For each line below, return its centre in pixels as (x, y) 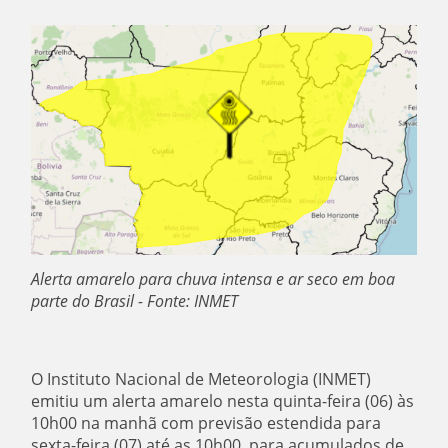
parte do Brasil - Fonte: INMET (137, 300)
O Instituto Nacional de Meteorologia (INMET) (201, 378)
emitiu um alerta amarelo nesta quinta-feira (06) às (223, 400)
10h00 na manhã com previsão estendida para (206, 422)
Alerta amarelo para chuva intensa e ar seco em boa (213, 278)
